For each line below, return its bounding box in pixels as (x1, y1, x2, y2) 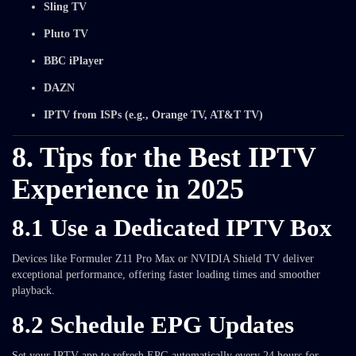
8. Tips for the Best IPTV (12, 141, 315, 173)
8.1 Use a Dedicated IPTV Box (12, 214, 332, 242)
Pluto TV (44, 28, 88, 40)
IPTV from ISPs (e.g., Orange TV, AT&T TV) (44, 109, 263, 121)
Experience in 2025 (12, 173, 244, 205)
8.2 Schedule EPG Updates (12, 311, 294, 339)
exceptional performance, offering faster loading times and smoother (12, 269, 320, 281)
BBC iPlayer (44, 55, 103, 67)
